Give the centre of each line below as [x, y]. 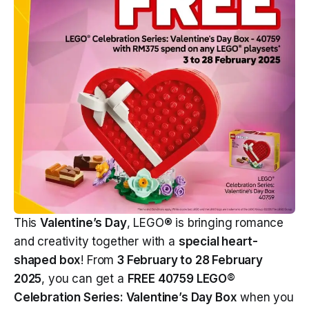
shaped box [48, 260]
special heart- [218, 241]
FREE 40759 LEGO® [181, 279]
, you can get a [84, 279]
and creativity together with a [96, 241]
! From [99, 260]
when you [265, 297]
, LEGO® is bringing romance [205, 223]
